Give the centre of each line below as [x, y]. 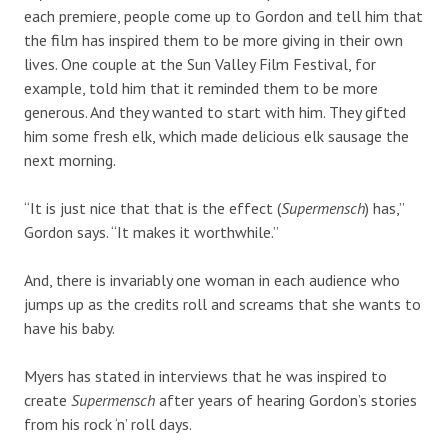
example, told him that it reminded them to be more [201, 87]
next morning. [70, 159]
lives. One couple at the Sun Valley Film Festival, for [200, 63]
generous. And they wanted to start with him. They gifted [215, 111]
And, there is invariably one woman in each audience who [212, 279]
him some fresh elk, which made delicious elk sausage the [216, 135]
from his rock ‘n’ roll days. [108, 423]
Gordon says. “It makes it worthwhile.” [151, 231]
